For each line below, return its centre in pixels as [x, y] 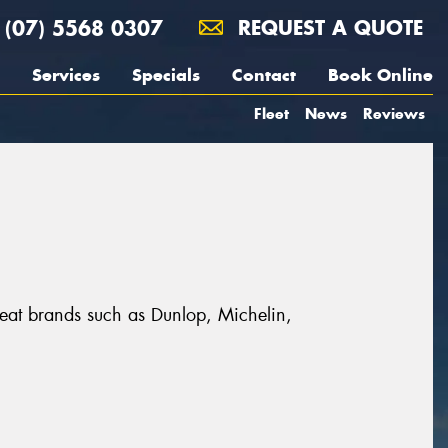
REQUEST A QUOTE [327, 27]
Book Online [380, 75]
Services [66, 75]
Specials [166, 75]
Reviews [394, 113]
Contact [264, 75]
